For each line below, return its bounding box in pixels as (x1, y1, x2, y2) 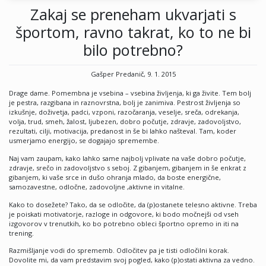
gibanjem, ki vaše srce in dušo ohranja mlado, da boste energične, (9, 172, 221, 182)
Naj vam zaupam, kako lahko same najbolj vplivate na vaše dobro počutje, (9, 153, 246, 163)
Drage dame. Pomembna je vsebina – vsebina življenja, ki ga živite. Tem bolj (9, 88, 251, 98)
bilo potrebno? (83, 39, 183, 60)
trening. (9, 228, 34, 237)
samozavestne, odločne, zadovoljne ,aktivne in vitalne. (9, 182, 185, 191)
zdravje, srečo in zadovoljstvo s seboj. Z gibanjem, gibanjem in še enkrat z (9, 163, 246, 172)
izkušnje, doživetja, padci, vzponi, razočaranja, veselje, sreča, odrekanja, (9, 107, 239, 117)
